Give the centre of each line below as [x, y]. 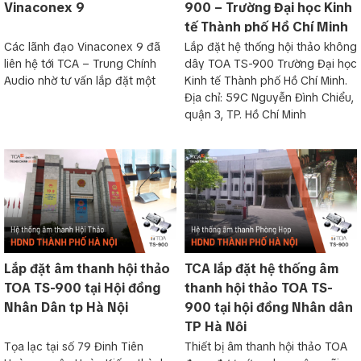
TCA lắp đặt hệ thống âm [261, 268]
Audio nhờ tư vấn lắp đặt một [80, 81]
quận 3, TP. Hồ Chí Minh [245, 115]
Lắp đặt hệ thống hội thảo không [271, 47]
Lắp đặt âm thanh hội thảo [87, 268]
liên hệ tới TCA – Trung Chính [80, 64]
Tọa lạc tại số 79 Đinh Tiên [74, 346]
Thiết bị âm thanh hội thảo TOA [266, 346]
